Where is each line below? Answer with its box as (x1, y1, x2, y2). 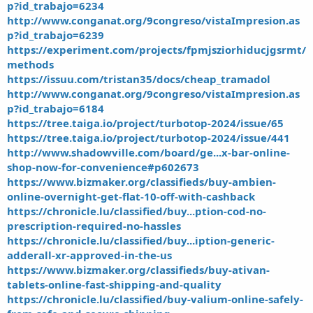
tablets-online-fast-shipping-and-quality (7, 277, 221, 291)
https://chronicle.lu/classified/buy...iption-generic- (7, 233, 275, 247)
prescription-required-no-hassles (7, 218, 181, 233)
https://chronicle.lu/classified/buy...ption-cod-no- (7, 203, 266, 218)
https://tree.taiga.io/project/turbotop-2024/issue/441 (7, 130, 290, 145)
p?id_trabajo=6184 (7, 101, 104, 115)
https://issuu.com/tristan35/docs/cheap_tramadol (7, 71, 270, 86)
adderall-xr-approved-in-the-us (7, 247, 172, 262)
